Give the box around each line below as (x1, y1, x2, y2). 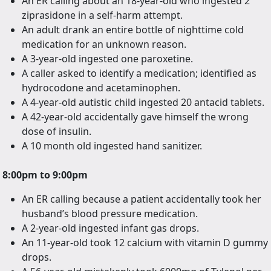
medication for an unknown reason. (22, 38, 186, 51)
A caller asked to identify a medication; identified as (22, 67, 256, 80)
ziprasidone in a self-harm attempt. (22, 8, 183, 22)
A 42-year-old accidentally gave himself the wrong (22, 110, 249, 124)
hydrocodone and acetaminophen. (22, 81, 180, 95)
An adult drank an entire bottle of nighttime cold (22, 23, 244, 37)
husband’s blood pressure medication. (22, 207, 198, 221)
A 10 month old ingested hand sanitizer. (22, 139, 202, 153)
